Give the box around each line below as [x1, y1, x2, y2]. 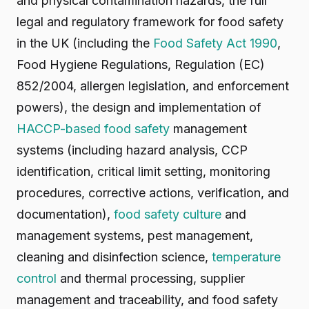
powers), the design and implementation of [17, 100, 261, 114]
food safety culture [114, 207, 221, 221]
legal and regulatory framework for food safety [17, 14, 283, 29]
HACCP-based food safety [17, 121, 170, 136]
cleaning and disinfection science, [17, 250, 212, 264]
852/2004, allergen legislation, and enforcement [17, 79, 289, 93]
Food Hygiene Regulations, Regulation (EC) [17, 57, 265, 72]
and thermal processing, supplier [57, 271, 245, 286]
